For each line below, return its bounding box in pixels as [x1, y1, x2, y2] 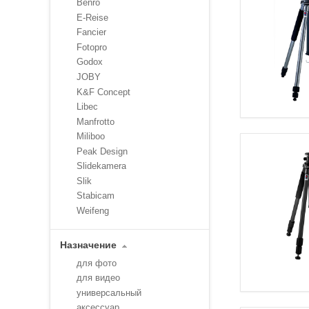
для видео [77, 272, 120, 283]
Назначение [60, 239, 117, 250]
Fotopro [77, 41, 107, 52]
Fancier [77, 27, 106, 38]
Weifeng [77, 206, 109, 216]
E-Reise [77, 12, 108, 23]
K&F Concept [77, 86, 130, 97]
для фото [77, 257, 117, 268]
